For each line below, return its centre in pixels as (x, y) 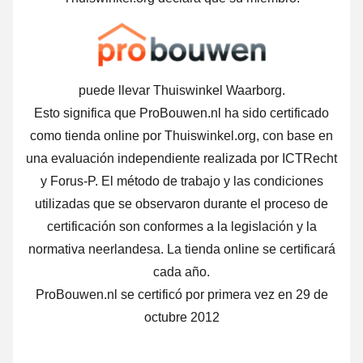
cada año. (181, 272)
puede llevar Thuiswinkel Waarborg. (181, 91)
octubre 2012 (181, 318)
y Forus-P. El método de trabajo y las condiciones (181, 181)
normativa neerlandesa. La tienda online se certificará (181, 250)
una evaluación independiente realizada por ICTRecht (181, 159)
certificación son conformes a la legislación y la (181, 227)
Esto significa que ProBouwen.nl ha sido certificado (181, 113)
